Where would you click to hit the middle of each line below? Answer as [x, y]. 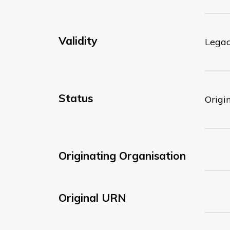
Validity [78, 40]
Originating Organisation [122, 155]
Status [76, 98]
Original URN [92, 197]
